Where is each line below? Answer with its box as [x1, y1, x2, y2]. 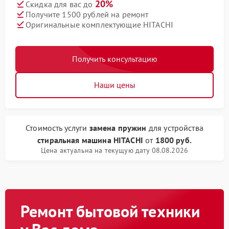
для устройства [146, 123, 203, 133]
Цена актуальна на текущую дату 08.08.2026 [40, 146, 189, 155]
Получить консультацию [72, 54, 157, 64]
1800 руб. [155, 135, 192, 146]
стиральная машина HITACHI [37, 135, 143, 146]
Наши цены [94, 80, 135, 90]
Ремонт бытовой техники [20, 200, 200, 222]
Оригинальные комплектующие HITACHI [26, 19, 174, 30]
